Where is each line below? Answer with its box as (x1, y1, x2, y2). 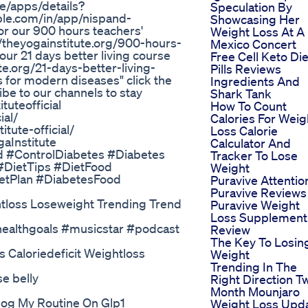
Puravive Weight (210, 197, 300, 213)
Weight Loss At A (210, 24, 305, 40)
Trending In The (210, 259, 297, 275)
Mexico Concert (210, 36, 296, 52)
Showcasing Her (210, 12, 300, 27)
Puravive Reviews (210, 185, 307, 201)
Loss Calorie (210, 123, 278, 139)
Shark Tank (210, 86, 272, 102)
